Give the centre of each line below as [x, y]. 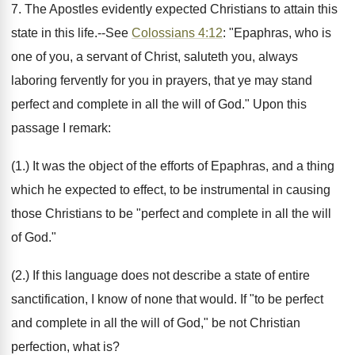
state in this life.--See [71, 33]
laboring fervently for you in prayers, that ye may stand [162, 80]
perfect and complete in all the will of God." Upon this [159, 104]
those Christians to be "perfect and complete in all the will [171, 214]
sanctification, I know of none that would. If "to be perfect [167, 299]
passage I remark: [61, 128]
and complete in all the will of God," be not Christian [156, 323]
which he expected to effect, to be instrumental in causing [171, 190]
